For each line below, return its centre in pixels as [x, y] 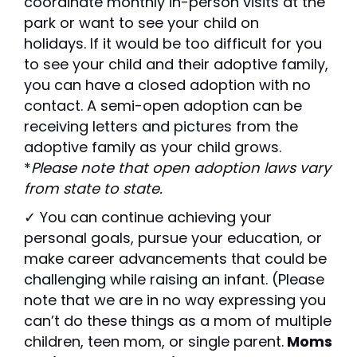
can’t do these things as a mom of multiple [178, 321]
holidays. [55, 44]
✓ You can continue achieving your [148, 218]
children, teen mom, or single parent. [154, 342]
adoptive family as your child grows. [153, 147]
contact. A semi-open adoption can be [163, 106]
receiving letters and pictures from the [161, 127]
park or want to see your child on [141, 23]
